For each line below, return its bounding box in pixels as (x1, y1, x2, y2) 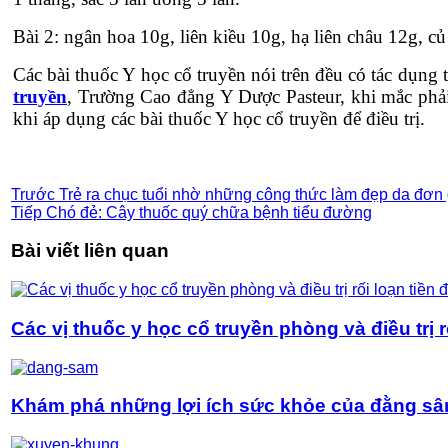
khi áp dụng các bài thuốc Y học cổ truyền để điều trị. (13, 107, 425, 129)
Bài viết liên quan (11, 240, 169, 262)
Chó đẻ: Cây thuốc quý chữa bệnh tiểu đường (42, 203, 372, 221)
